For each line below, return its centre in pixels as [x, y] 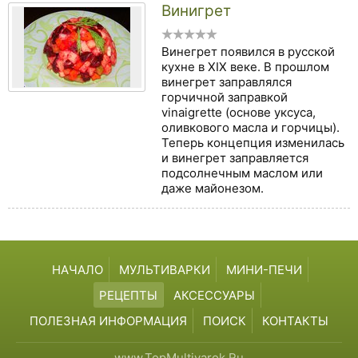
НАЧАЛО [77, 270]
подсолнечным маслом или [242, 173]
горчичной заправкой [225, 97]
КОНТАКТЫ [295, 321]
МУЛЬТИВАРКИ [164, 270]
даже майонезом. [213, 188]
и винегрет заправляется [235, 157]
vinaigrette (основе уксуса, [239, 112]
